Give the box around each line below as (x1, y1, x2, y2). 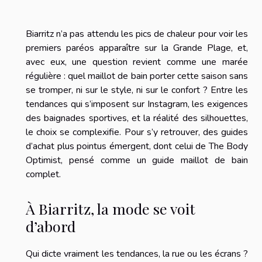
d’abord (26, 216, 75, 236)
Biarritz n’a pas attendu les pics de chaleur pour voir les (26, 27, 248, 41)
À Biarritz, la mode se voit (26, 198, 195, 218)
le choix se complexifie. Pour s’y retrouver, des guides (26, 126, 248, 139)
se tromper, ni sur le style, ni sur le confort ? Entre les (26, 84, 248, 97)
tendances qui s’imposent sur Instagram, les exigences (26, 98, 248, 111)
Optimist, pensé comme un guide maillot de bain (26, 154, 248, 167)
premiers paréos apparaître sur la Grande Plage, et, (26, 42, 248, 55)
